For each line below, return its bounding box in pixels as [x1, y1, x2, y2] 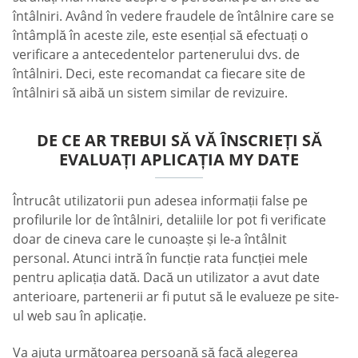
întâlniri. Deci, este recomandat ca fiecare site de [13, 65, 305, 83]
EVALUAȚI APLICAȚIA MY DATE [59, 149, 299, 171]
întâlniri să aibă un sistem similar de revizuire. [13, 84, 288, 102]
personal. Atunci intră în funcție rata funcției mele [13, 249, 308, 268]
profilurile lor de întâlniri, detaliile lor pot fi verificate [13, 211, 326, 229]
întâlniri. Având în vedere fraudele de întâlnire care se [13, 7, 334, 26]
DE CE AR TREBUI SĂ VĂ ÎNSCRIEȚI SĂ [36, 129, 322, 152]
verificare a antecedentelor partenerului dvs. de [13, 46, 300, 64]
